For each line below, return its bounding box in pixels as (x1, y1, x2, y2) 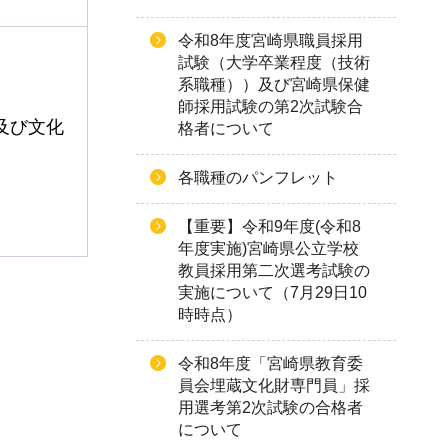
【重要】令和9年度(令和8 (178, 218, 361, 235)
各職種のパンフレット (178, 169, 338, 186)
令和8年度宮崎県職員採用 (178, 32, 363, 49)
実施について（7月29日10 (178, 284, 367, 301)
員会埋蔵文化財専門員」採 (178, 377, 370, 394)
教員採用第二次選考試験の (178, 262, 370, 279)
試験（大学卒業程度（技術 (178, 54, 370, 71)
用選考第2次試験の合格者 (178, 399, 363, 416)
